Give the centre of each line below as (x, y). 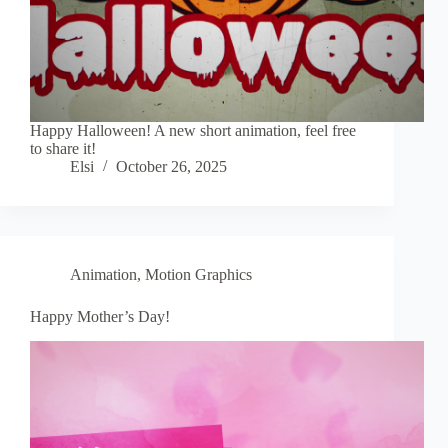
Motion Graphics (198, 275)
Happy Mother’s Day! (100, 317)
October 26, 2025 (171, 167)
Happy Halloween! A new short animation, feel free (193, 131)
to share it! (63, 149)
